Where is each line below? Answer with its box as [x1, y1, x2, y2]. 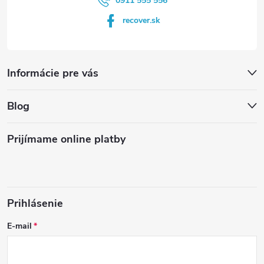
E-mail [7, 220, 32, 232]
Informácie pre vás [7, 66, 98, 80]
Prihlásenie [7, 196, 63, 210]
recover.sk [123, 15, 160, 26]
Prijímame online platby [7, 132, 126, 146]
